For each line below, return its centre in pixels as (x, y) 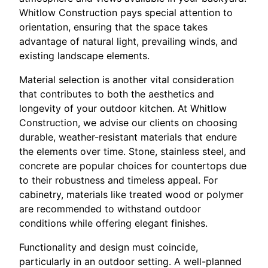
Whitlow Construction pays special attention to (126, 13)
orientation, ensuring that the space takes (113, 27)
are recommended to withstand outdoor (110, 209)
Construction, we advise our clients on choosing (128, 123)
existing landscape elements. (84, 56)
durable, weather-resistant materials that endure (128, 137)
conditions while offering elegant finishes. (113, 223)
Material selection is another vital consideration (127, 80)
